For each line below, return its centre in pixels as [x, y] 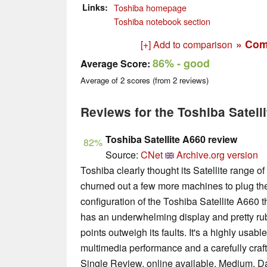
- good [192, 63]
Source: [123, 155]
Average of [100, 80]
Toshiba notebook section [162, 21]
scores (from [149, 80]
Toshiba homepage [150, 8]
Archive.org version [217, 155]
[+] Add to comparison [187, 45]
